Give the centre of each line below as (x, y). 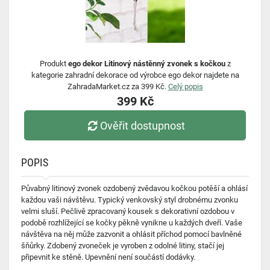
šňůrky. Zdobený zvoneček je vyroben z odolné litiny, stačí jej (123, 246)
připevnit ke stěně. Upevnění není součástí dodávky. (108, 257)
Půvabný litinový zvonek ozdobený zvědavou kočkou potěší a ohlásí (134, 188)
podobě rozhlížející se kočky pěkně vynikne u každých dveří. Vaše (132, 223)
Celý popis (185, 86)
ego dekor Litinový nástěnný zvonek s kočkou (146, 64)
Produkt (54, 64)
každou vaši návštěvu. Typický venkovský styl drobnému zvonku (130, 200)
